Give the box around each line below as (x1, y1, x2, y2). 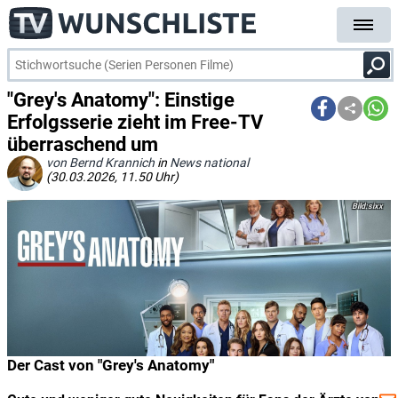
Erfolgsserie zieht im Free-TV (7, 111, 263, 133)
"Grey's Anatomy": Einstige (7, 89, 235, 111)
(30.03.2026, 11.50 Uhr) (46, 170, 179, 184)
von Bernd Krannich (46, 155, 155, 170)
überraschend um (7, 133, 158, 155)
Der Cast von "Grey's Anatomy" (7, 355, 214, 374)
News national (170, 155, 249, 170)
